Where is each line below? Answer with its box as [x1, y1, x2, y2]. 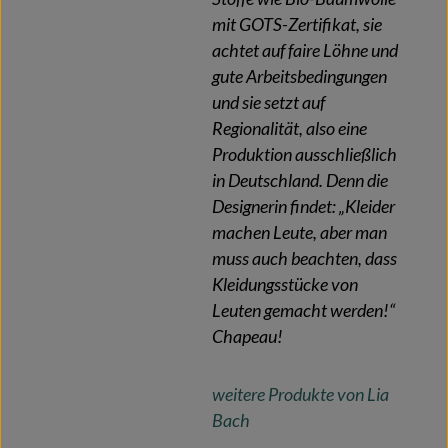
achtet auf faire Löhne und [212, 40, 398, 62]
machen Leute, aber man [212, 222, 387, 244]
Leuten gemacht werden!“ [212, 300, 395, 322]
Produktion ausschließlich [212, 144, 397, 166]
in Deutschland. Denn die [212, 170, 388, 192]
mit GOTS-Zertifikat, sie [212, 14, 382, 36]
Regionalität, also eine [212, 118, 367, 140]
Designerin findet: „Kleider [212, 196, 395, 218]
